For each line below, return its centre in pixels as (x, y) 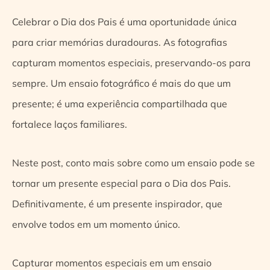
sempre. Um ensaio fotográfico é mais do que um (121, 83)
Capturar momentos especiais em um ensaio (112, 262)
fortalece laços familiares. (70, 124)
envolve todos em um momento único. (97, 224)
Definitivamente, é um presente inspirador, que (117, 203)
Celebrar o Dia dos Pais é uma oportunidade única (124, 21)
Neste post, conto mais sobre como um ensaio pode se (133, 162)
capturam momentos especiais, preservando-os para (131, 62)
